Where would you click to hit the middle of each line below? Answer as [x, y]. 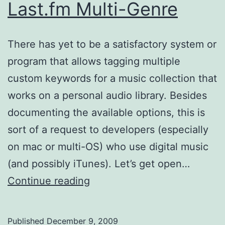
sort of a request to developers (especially [108, 129]
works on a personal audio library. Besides [107, 95]
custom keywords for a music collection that [112, 78]
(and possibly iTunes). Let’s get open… [99, 163]
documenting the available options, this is [106, 112]
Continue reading [49, 181]
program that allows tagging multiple [94, 61]
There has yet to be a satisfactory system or [112, 44]
